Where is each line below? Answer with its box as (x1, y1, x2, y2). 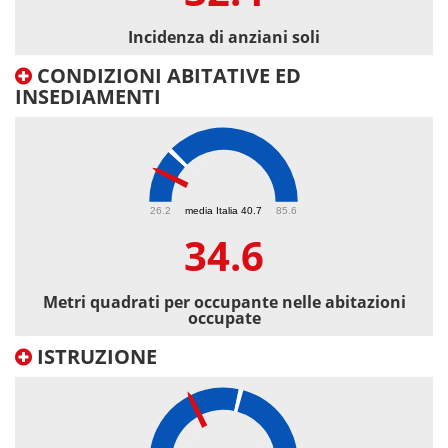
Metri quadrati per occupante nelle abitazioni (42, 291, 406, 314)
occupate (187, 307, 261, 330)
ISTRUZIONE (32, 343, 157, 371)
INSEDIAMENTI (15, 83, 161, 111)
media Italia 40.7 (185, 204, 262, 216)
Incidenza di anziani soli (128, 26, 320, 49)
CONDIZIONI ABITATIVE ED (32, 62, 301, 90)
